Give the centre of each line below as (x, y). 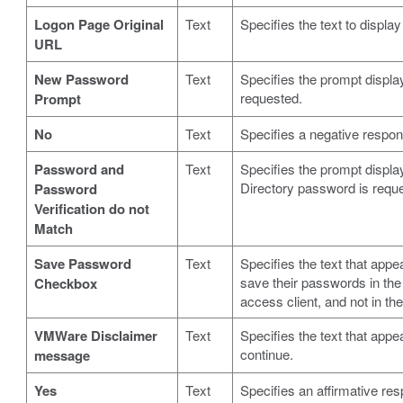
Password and (79, 169)
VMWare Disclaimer (95, 335)
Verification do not (91, 208)
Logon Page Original (99, 24)
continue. (266, 354)
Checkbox (65, 283)
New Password (81, 79)
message (62, 355)
